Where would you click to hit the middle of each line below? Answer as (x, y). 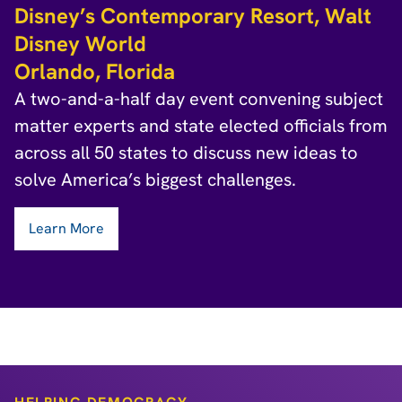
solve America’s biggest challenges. (155, 179)
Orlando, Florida (95, 71)
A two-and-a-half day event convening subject (199, 99)
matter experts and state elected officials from (201, 126)
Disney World (80, 44)
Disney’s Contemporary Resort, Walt (193, 16)
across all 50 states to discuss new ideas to (186, 153)
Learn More (66, 228)
